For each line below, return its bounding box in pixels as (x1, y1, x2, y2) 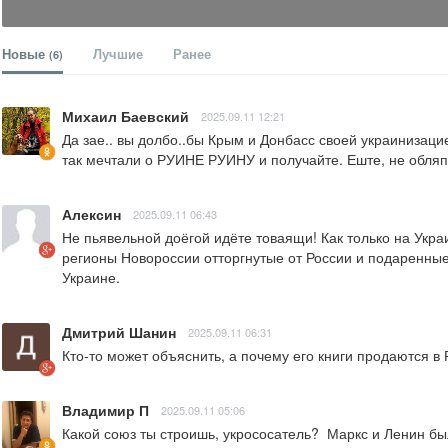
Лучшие (93, 44, 143, 64)
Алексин (62, 204, 121, 225)
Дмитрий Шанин (62, 322, 176, 343)
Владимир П (62, 400, 149, 421)
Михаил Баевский (62, 106, 189, 127)
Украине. (62, 267, 120, 288)
